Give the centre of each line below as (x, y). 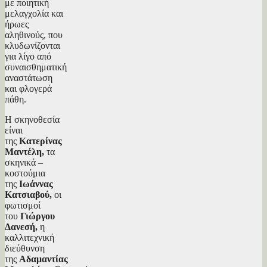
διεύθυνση (25, 248)
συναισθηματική (36, 67)
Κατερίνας (41, 141)
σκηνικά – (24, 162)
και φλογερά (28, 88)
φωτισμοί (23, 205)
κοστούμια (25, 173)
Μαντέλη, (24, 151)
